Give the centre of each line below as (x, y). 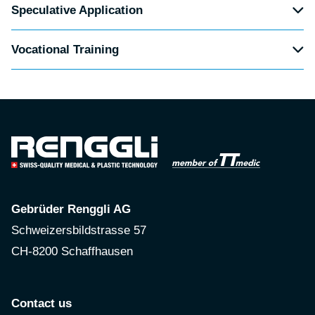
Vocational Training (65, 49)
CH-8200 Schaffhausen (72, 251)
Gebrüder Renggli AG (71, 209)
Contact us (41, 303)
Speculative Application (77, 10)
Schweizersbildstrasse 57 (79, 230)
